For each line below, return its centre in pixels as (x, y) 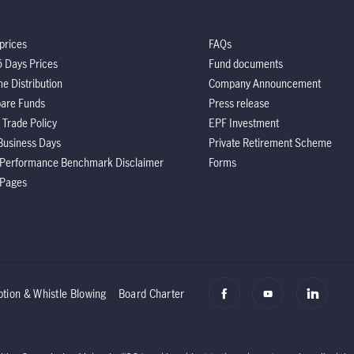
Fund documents (246, 63)
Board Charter (151, 293)
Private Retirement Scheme (270, 142)
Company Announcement (265, 83)
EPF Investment (244, 122)
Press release (239, 103)
